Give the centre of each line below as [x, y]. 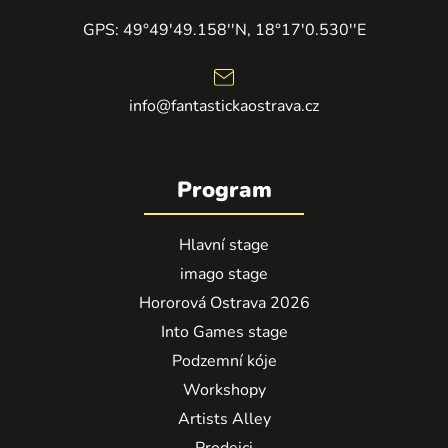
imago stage [224, 273]
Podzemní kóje [224, 360]
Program [224, 189]
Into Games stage [224, 331]
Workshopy [224, 389]
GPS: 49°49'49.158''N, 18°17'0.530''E [224, 30]
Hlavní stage [224, 244]
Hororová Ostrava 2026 [224, 302]
